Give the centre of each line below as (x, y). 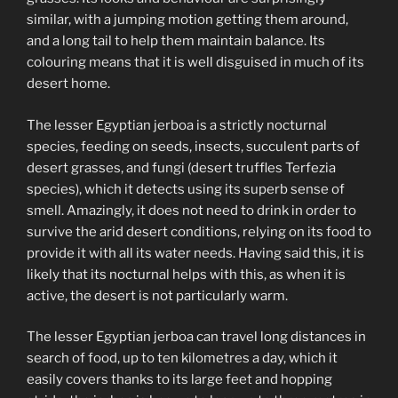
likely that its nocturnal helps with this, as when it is (186, 274)
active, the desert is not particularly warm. (157, 295)
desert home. (68, 84)
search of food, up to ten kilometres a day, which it (182, 358)
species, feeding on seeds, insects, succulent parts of (193, 146)
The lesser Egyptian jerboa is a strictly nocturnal (177, 125)
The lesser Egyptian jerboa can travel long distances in (196, 337)
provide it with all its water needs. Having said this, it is (195, 253)
